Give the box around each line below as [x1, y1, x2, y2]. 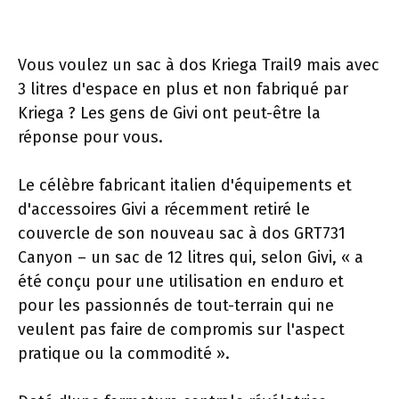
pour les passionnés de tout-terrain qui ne [18, 296, 334, 315]
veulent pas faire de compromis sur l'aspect [18, 320, 345, 339]
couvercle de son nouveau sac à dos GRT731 [18, 224, 346, 243]
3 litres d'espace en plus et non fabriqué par [18, 79, 348, 99]
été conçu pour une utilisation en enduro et [18, 272, 344, 291]
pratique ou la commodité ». [18, 344, 230, 363]
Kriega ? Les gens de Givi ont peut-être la [18, 103, 321, 123]
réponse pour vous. [18, 127, 163, 147]
